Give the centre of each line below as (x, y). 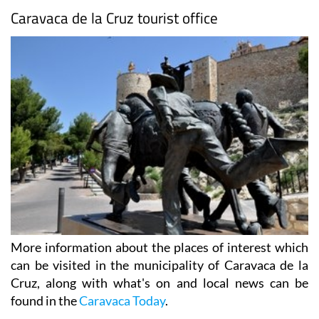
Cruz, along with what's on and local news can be (159, 282)
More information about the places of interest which (159, 247)
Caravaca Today (122, 300)
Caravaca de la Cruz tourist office (114, 18)
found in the (45, 300)
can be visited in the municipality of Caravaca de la (159, 265)
